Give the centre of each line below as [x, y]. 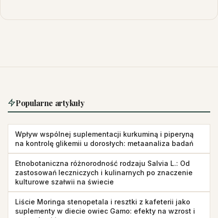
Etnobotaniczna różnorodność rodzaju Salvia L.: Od [102, 163]
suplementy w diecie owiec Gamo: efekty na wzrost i [105, 211]
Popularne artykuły [50, 103]
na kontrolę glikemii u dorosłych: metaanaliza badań [104, 143]
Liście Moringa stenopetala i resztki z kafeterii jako [103, 201]
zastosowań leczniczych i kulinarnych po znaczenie [104, 172]
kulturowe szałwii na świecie [64, 182]
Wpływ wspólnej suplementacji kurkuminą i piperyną [104, 134]
